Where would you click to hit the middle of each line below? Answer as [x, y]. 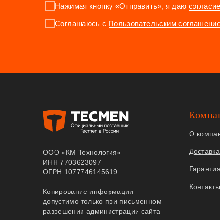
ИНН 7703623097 [72, 162]
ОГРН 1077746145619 [80, 172]
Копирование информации [88, 191]
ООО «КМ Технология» [82, 152]
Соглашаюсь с [82, 23]
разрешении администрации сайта [102, 211]
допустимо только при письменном [102, 201]
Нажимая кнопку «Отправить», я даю [122, 6]
